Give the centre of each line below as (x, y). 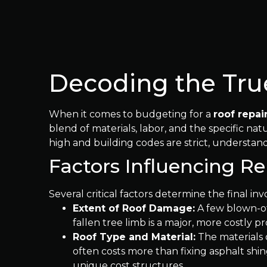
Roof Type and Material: (134, 237)
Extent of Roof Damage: (134, 208)
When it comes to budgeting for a (131, 114)
